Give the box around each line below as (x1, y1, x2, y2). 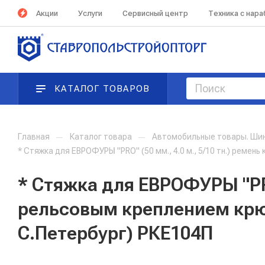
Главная (18, 132, 50, 141)
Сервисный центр (122, 8, 188, 18)
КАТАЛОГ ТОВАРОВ (54, 83, 150, 94)
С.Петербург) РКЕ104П (18, 222, 213, 244)
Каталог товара (70, 132, 132, 141)
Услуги (78, 8, 102, 18)
